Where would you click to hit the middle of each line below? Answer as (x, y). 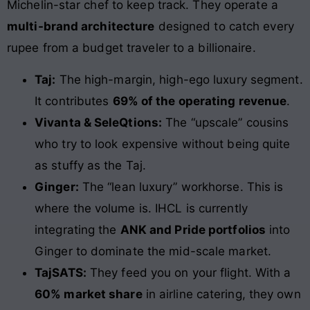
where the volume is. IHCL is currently (141, 208)
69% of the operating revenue (200, 101)
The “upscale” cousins (226, 122)
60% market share (89, 294)
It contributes (74, 101)
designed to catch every (224, 27)
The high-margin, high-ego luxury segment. (179, 79)
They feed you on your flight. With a (189, 272)
